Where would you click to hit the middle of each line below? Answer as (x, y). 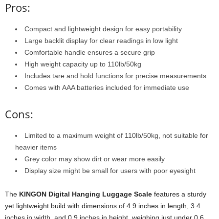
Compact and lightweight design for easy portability (103, 29)
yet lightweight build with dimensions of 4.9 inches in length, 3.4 (103, 206)
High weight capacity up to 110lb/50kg (83, 64)
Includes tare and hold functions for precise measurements (115, 76)
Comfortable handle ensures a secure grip (90, 52)
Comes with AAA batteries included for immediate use (107, 87)
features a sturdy (179, 194)
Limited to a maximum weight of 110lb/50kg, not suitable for (116, 135)
